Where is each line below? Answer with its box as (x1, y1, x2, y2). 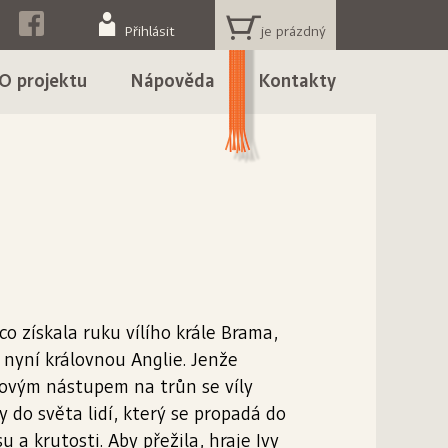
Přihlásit (125, 25, 175, 39)
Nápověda (130, 73, 216, 91)
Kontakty (257, 73, 336, 91)
